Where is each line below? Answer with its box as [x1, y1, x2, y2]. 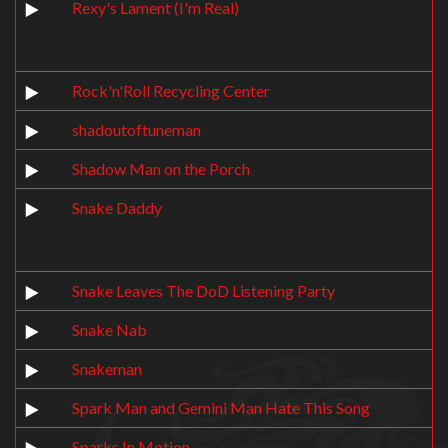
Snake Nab [72, 320, 147, 339]
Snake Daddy [72, 198, 162, 217]
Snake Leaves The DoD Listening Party [72, 281, 335, 300]
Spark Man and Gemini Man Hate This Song [72, 398, 370, 417]
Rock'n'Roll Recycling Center [72, 81, 270, 100]
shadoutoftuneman [72, 120, 201, 139]
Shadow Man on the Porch [72, 159, 250, 178]
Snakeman [72, 359, 142, 378]
